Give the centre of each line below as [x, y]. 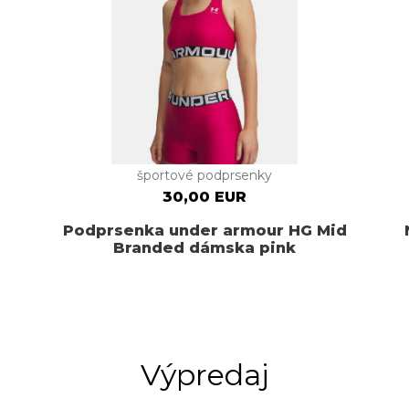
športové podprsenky [204, 176]
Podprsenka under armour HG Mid [204, 230]
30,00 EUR [204, 197]
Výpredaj [204, 375]
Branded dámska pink [204, 247]
